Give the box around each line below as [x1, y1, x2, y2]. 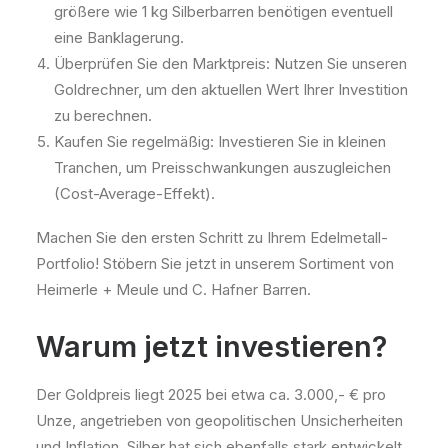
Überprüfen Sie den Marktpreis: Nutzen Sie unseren [54, 54, 407, 73]
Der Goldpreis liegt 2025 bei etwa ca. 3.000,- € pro [36, 385, 386, 404]
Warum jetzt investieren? [36, 329, 387, 364]
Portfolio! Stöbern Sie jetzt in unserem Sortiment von [36, 254, 394, 273]
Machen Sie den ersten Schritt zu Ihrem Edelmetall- [36, 228, 388, 247]
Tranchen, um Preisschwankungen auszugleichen [54, 158, 391, 177]
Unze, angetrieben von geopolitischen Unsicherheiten [36, 411, 403, 430]
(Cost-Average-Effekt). [54, 184, 215, 203]
